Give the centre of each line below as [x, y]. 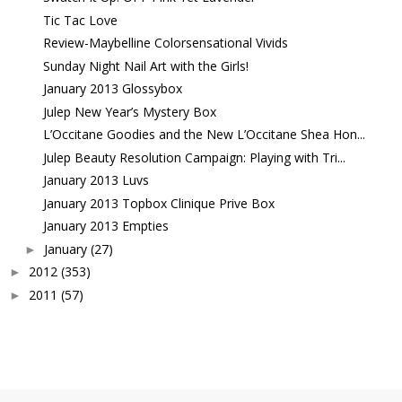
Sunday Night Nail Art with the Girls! [145, 66]
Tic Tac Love [80, 20]
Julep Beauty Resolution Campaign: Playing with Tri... [194, 157]
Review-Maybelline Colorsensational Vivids [165, 43]
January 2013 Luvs [96, 180]
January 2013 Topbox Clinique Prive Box [158, 203]
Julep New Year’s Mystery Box [129, 111]
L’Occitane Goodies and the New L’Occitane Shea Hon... [204, 135]
